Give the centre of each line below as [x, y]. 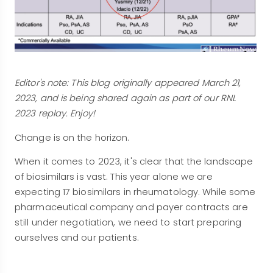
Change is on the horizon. [73, 137]
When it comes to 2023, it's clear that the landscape [134, 161]
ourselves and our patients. [78, 237]
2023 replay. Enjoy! [56, 114]
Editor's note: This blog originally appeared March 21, [128, 83]
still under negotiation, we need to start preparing [128, 222]
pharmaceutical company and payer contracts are [131, 207]
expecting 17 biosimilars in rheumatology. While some [135, 192]
